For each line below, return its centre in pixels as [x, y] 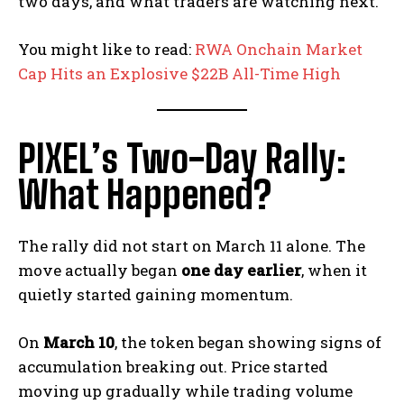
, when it [334, 271]
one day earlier [241, 271]
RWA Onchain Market [279, 50]
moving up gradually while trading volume [185, 391]
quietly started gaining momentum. [156, 295]
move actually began [100, 271]
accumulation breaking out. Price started [173, 367]
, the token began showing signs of [248, 343]
